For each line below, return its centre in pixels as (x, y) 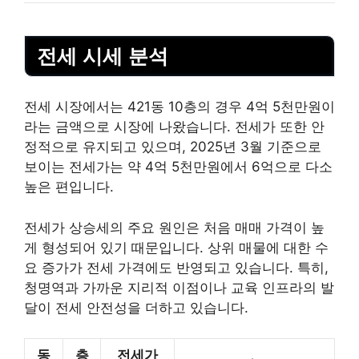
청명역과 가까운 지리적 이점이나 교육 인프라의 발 (179, 287)
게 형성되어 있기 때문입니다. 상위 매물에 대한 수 (176, 247)
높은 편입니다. (69, 187)
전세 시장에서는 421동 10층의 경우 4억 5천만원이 (179, 107)
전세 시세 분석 (103, 56)
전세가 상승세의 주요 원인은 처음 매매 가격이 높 (174, 227)
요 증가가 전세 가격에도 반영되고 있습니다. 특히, (176, 267)
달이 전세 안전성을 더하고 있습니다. (136, 307)
